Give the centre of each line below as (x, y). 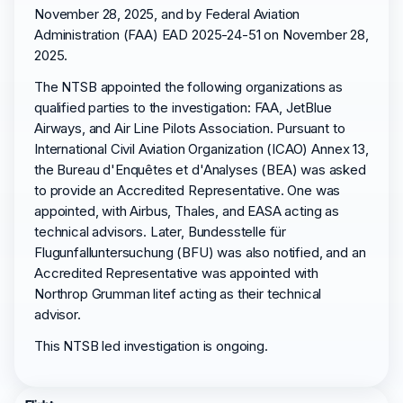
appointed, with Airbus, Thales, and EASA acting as (187, 211)
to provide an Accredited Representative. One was (188, 190)
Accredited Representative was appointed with (176, 273)
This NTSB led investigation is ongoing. (151, 346)
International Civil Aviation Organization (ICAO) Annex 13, (201, 149)
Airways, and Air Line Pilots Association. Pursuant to (190, 128)
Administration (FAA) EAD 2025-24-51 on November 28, (201, 35)
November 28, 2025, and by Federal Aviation (167, 14)
